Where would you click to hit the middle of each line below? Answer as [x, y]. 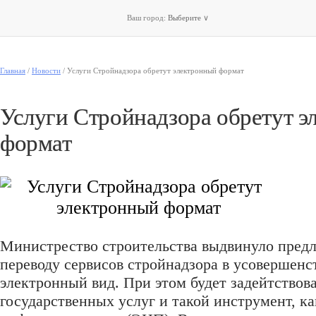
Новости [46, 71]
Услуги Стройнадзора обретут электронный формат [156, 71]
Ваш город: [147, 18]
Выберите [186, 18]
